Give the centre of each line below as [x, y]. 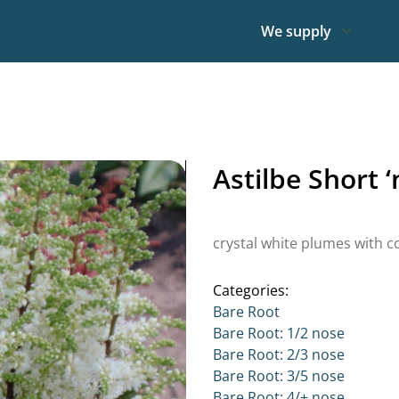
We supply [296, 31]
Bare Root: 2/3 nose [279, 354]
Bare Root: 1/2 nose [279, 333]
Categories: [251, 290]
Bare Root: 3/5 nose [279, 376]
